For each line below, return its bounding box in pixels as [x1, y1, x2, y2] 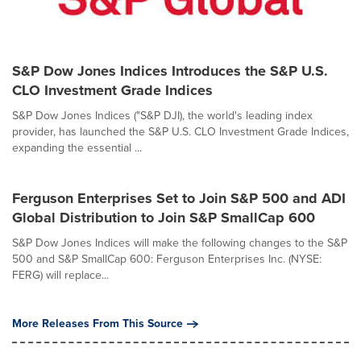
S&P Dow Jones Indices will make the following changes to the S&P [12, 234, 347, 251]
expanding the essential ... [12, 139, 142, 156]
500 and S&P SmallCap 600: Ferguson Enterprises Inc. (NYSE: [12, 251, 322, 268]
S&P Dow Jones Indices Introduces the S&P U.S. [12, 60, 328, 81]
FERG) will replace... [12, 267, 109, 284]
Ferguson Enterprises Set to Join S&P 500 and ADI [12, 188, 346, 209]
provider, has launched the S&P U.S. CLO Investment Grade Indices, [12, 123, 349, 140]
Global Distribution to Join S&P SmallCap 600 [12, 207, 315, 228]
